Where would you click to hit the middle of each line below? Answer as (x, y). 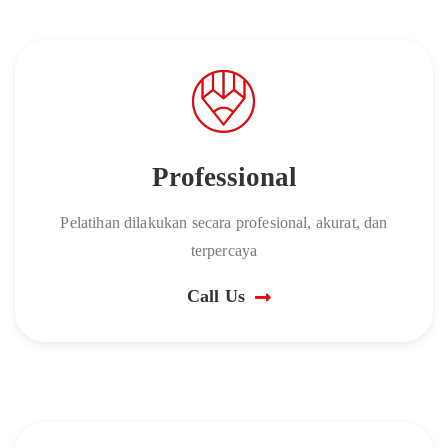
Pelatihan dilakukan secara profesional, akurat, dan (224, 222)
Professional (224, 177)
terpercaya (224, 250)
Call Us (215, 296)
